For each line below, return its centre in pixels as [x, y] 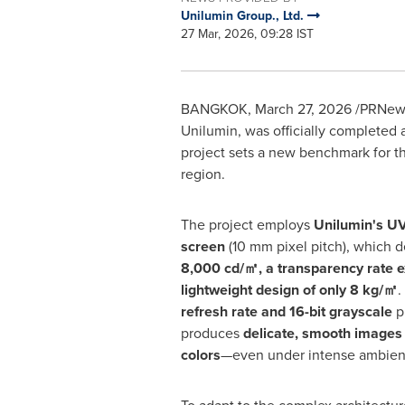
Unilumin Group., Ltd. [244, 15]
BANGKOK [214, 109]
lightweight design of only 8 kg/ [282, 290]
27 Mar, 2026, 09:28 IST [247, 34]
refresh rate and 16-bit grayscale [288, 311]
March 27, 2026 [303, 109]
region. [202, 174]
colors [200, 355]
